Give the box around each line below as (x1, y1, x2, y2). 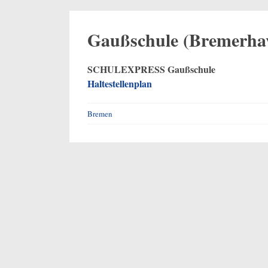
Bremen (87, 108, 112, 120)
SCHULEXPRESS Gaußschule (87, 62, 215, 77)
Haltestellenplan (87, 77, 152, 91)
